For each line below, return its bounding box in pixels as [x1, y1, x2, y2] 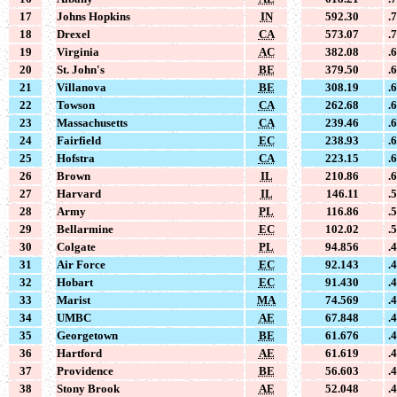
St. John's [57, 62, 105, 76]
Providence [57, 363, 113, 378]
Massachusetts [57, 115, 128, 129]
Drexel [57, 27, 90, 41]
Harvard [57, 186, 101, 200]
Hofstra [57, 151, 95, 165]
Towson [57, 97, 95, 112]
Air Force [57, 257, 105, 271]
